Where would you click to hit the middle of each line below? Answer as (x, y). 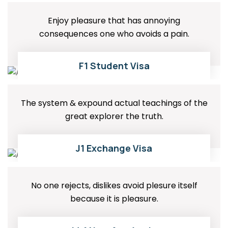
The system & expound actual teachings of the (114, 103)
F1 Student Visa (114, 66)
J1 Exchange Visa (114, 148)
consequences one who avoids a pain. (114, 34)
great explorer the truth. (114, 117)
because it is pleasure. (114, 198)
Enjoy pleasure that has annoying (114, 21)
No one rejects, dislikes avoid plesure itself (114, 185)
